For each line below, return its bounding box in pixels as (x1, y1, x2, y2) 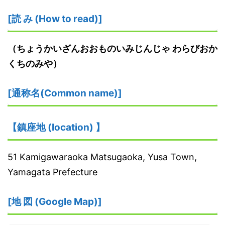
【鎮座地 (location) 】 (8, 121, 105, 133)
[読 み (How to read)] (8, 13, 102, 25)
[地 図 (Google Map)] (8, 195, 102, 207)
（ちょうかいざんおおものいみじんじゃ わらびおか (8, 43, 217, 54)
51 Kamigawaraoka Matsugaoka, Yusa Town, (8, 151, 197, 162)
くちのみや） (8, 58, 62, 69)
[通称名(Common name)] (8, 87, 122, 99)
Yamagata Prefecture (8, 166, 97, 177)
